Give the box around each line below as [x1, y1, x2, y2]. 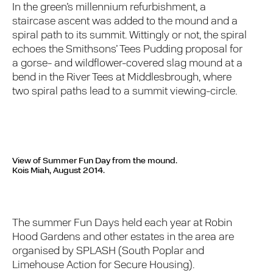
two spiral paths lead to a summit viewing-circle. [12, 85, 238, 97]
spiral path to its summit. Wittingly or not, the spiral [12, 29, 247, 41]
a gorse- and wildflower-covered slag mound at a [12, 57, 243, 69]
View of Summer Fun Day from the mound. [12, 157, 177, 166]
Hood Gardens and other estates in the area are [12, 231, 235, 243]
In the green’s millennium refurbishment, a [12, 1, 207, 13]
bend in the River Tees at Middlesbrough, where [12, 71, 232, 83]
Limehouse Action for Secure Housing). [12, 259, 195, 271]
